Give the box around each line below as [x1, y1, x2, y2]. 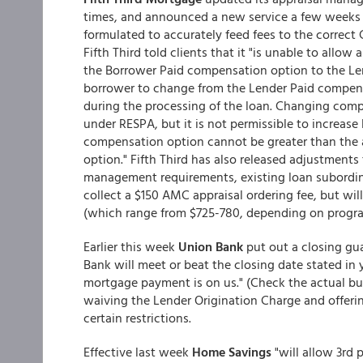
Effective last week [83, 342, 192, 361]
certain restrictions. [83, 308, 191, 327]
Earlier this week [83, 237, 178, 256]
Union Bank [178, 237, 243, 256]
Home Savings [192, 342, 271, 361]
